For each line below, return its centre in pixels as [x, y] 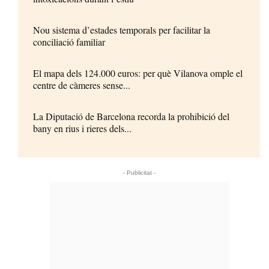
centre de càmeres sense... [82, 85]
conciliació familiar [69, 41]
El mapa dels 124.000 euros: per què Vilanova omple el [138, 73]
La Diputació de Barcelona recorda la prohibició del [131, 116]
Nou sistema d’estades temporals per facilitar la [122, 29]
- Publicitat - [139, 172]
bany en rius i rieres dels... [82, 128]
